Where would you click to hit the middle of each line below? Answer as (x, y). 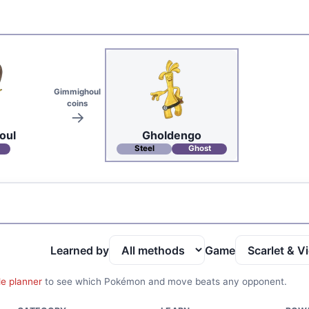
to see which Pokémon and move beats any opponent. (164, 282)
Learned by (79, 250)
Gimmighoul (77, 91)
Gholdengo (172, 135)
